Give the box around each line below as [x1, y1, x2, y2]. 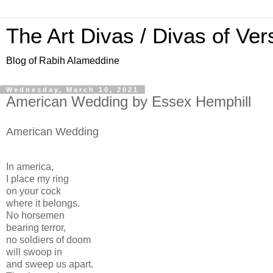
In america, [6, 161, 54, 172]
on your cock [6, 185, 61, 196]
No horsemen [6, 210, 65, 221]
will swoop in [6, 246, 62, 257]
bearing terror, [6, 222, 66, 233]
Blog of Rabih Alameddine [6, 55, 119, 66]
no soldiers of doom [6, 234, 91, 245]
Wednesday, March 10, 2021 [6, 86, 139, 93]
